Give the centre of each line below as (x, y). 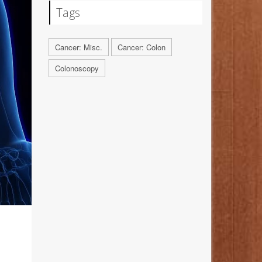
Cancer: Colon (141, 47)
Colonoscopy (77, 68)
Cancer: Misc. (78, 47)
